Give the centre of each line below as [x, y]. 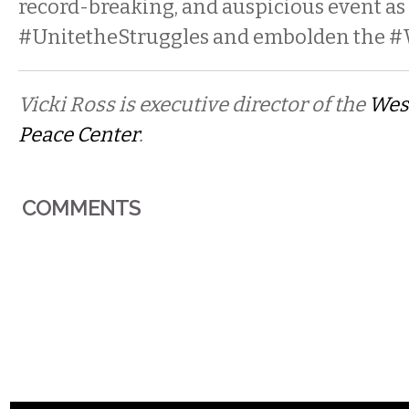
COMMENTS [82, 208]
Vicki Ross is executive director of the [194, 105]
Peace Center [79, 135]
